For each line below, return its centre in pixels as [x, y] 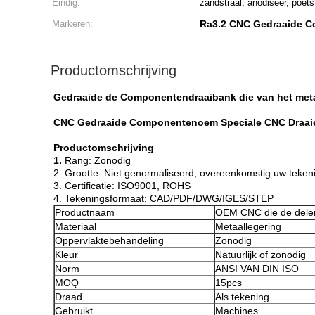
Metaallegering [248, 226]
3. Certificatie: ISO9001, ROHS [122, 186]
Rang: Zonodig [98, 160]
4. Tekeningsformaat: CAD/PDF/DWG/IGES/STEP [163, 198]
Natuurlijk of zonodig [261, 255]
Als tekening [242, 297]
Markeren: [72, 24]
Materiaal [76, 226]
